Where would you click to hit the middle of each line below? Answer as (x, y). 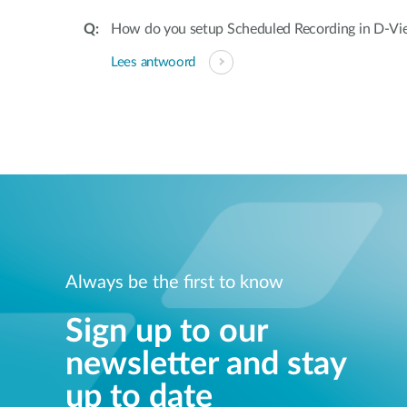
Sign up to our (166, 331)
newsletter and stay (206, 364)
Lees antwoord (154, 62)
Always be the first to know (174, 282)
